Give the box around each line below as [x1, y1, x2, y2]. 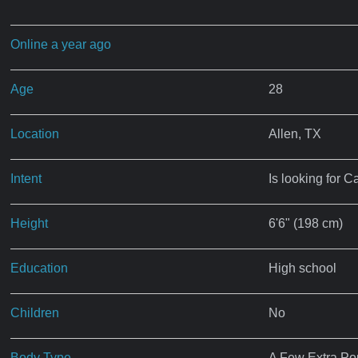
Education [10, 261, 69, 275]
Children [10, 305, 60, 320]
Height [10, 216, 49, 230]
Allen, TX [268, 126, 321, 141]
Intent [10, 171, 42, 185]
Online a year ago [10, 37, 112, 51]
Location [10, 126, 60, 141]
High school [268, 261, 336, 275]
